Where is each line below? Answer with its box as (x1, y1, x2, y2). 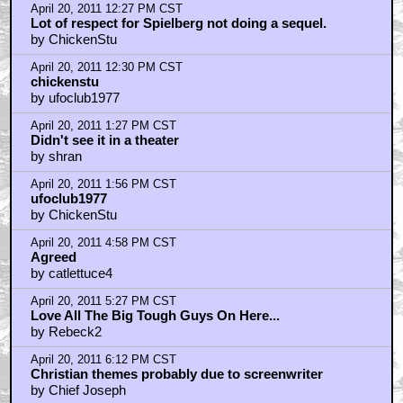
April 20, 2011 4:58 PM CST (30, 237, 176, 250)
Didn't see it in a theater (30, 132, 179, 148)
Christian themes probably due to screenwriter (30, 366, 323, 382)
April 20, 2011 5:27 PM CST (30, 295, 176, 309)
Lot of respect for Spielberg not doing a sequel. (30, 15, 327, 31)
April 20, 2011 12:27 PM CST (30, 3, 183, 16)
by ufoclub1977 (30, 90, 120, 106)
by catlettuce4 (30, 265, 112, 282)
